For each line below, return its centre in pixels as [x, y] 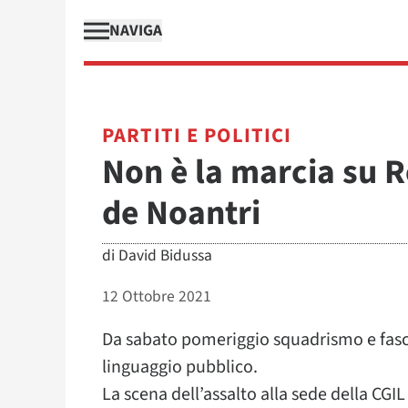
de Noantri [181, 214]
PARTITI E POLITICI [197, 136]
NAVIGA [136, 31]
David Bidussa [165, 255]
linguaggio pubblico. [180, 367]
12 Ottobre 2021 [157, 296]
